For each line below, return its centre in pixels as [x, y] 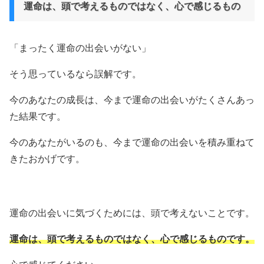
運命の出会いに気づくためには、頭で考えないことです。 [132, 213]
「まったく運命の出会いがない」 [80, 48]
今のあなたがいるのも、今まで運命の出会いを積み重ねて [132, 142]
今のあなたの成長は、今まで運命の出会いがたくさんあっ [132, 100]
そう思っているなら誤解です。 [75, 74]
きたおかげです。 [47, 159]
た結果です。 [38, 116]
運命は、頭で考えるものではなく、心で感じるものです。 [132, 239]
